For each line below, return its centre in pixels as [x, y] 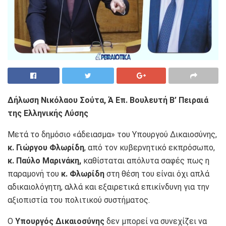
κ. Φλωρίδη [83, 174]
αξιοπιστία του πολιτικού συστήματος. [79, 200]
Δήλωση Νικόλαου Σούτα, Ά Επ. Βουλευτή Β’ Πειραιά [108, 100]
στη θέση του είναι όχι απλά [157, 174]
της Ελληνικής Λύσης [48, 114]
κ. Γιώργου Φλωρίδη [46, 148]
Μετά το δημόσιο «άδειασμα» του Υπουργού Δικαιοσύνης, [112, 135]
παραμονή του [34, 174]
